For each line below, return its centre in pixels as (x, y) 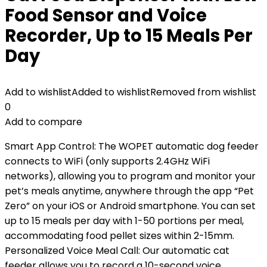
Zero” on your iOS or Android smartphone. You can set (130, 206)
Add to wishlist (38, 92)
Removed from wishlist (203, 92)
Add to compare (44, 122)
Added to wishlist (111, 92)
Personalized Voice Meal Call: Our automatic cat (117, 251)
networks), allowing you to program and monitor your (130, 176)
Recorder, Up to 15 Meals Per (129, 36)
